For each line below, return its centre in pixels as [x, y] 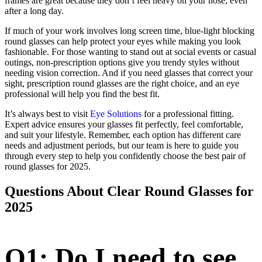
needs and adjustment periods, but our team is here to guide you [122, 146]
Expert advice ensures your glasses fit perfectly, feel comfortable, [124, 125]
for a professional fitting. [188, 114]
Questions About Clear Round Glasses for [129, 191]
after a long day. [34, 11]
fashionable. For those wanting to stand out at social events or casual [130, 52]
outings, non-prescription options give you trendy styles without [122, 63]
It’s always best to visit [47, 114]
